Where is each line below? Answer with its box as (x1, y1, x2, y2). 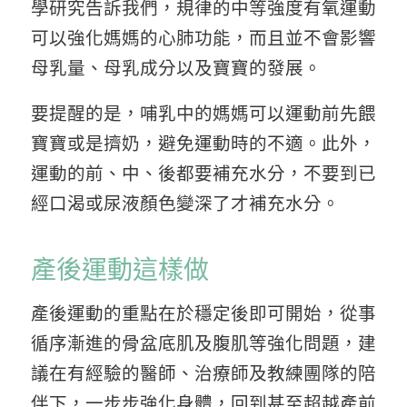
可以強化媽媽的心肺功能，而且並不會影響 (30, 27, 377, 48)
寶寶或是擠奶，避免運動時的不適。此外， (30, 133, 377, 154)
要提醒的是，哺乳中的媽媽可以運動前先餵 (30, 103, 377, 124)
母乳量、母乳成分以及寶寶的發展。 (30, 57, 322, 78)
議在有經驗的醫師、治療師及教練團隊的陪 (30, 363, 377, 384)
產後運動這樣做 (30, 255, 209, 284)
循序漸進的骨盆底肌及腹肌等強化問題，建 (30, 333, 377, 354)
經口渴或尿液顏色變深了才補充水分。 (30, 193, 340, 213)
